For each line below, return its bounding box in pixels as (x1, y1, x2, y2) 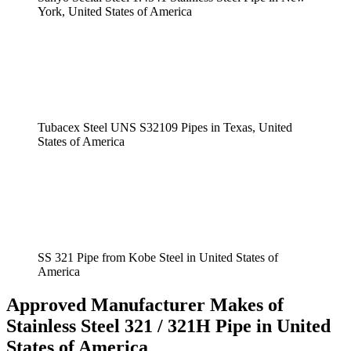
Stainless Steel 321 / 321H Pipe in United (6, 316, 331, 337)
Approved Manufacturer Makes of (6, 295, 284, 316)
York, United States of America (38, 5, 192, 19)
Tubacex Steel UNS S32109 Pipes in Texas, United (38, 121, 292, 135)
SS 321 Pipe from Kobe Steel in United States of (38, 251, 278, 265)
